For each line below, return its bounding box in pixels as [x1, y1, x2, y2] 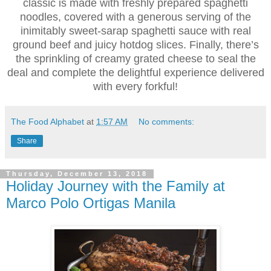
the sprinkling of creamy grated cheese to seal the [15, 52, 256, 65]
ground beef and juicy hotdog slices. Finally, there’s [12, 38, 259, 51]
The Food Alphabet [11, 116, 84, 126]
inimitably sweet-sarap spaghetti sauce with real [20, 24, 251, 37]
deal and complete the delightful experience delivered [7, 66, 264, 79]
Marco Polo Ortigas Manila [6, 194, 175, 211]
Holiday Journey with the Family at [6, 177, 225, 194]
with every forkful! [93, 80, 178, 93]
